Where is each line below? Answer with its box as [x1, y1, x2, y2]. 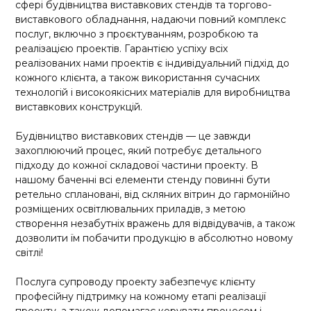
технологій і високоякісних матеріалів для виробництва [15, 86, 291, 99]
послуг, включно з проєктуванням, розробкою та [15, 28, 259, 41]
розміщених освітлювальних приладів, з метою [15, 203, 246, 216]
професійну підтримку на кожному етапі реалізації [15, 290, 267, 303]
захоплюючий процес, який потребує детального [15, 144, 262, 158]
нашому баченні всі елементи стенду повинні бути [15, 174, 271, 187]
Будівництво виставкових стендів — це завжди [15, 130, 251, 143]
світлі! [15, 246, 44, 260]
